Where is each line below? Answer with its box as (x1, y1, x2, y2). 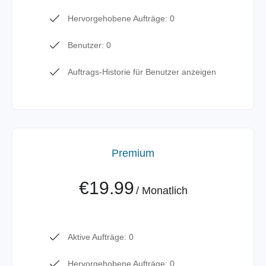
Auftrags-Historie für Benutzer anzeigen (68, 67, 216, 77)
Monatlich (141, 185, 188, 197)
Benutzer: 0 (68, 40, 111, 50)
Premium (112, 147, 154, 159)
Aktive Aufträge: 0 (68, 232, 134, 242)
